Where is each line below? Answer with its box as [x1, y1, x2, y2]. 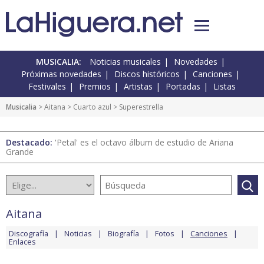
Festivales [28, 81, 66, 93]
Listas [213, 81, 236, 93]
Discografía [9, 228, 48, 239]
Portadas [166, 81, 200, 93]
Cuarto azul [73, 102, 111, 113]
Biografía [108, 228, 139, 239]
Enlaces [9, 236, 36, 247]
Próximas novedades [21, 68, 101, 80]
